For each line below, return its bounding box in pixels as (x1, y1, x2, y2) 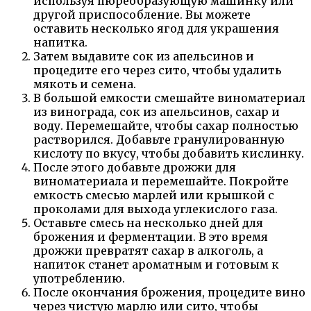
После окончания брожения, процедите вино (33, 285, 305, 299)
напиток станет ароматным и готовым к (33, 257, 279, 271)
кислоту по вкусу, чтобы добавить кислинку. (33, 146, 304, 160)
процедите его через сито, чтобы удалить (33, 62, 281, 77)
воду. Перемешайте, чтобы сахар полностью (33, 118, 299, 133)
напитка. (33, 35, 87, 49)
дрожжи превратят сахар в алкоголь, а (33, 243, 263, 258)
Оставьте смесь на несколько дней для (33, 215, 263, 230)
